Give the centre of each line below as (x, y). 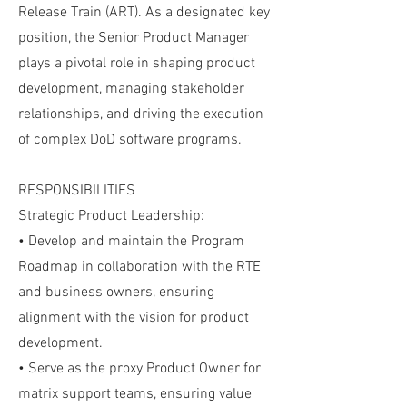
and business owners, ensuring (116, 293)
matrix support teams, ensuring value (135, 394)
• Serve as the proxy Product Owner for (139, 369)
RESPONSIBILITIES (77, 191)
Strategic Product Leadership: (111, 216)
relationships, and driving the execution (141, 114)
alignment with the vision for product (134, 318)
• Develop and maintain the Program (131, 242)
